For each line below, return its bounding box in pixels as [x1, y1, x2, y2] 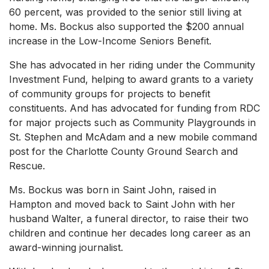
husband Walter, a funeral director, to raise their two [9, 213, 249, 225]
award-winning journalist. [9, 241, 123, 254]
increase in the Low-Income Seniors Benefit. [9, 35, 211, 47]
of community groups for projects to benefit [9, 88, 210, 100]
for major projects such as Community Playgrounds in [9, 116, 256, 129]
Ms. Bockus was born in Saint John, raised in [9, 184, 216, 196]
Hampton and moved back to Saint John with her [9, 198, 235, 211]
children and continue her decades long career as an [9, 227, 250, 240]
